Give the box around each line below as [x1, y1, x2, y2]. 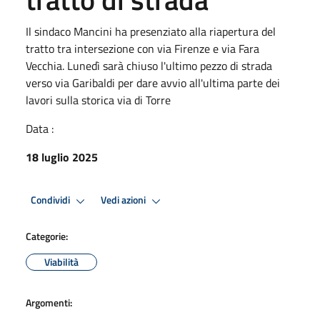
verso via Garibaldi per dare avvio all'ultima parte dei [26, 74, 280, 91]
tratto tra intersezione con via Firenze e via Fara [26, 39, 259, 57]
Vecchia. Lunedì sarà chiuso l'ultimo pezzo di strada [26, 56, 272, 74]
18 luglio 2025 [26, 148, 98, 166]
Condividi [31, 192, 72, 209]
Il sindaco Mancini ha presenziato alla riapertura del [26, 22, 276, 40]
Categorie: [26, 228, 68, 244]
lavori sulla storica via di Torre [26, 91, 171, 109]
